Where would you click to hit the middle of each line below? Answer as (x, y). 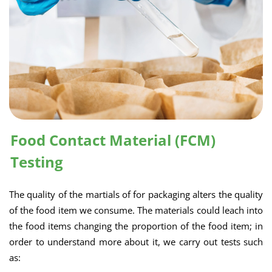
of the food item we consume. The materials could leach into (136, 210)
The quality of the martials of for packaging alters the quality (136, 194)
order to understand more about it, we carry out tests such (136, 242)
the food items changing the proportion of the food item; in (136, 226)
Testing (37, 162)
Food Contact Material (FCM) (113, 140)
